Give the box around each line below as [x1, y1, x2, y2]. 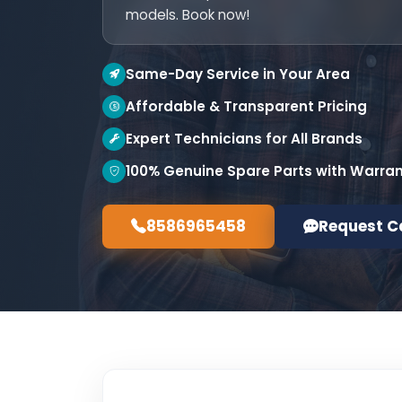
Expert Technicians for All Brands [126, 129, 363, 148]
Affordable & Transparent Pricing [126, 97, 367, 116]
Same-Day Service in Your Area [126, 65, 350, 83]
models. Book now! [126, 5, 249, 24]
